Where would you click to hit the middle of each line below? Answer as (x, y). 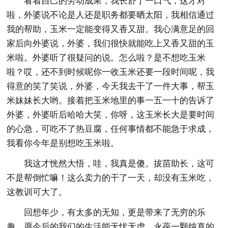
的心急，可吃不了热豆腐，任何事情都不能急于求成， (111, 129)
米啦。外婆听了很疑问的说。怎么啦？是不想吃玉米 (106, 58)
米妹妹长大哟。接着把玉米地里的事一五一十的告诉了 (111, 100)
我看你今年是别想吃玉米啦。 (63, 143)
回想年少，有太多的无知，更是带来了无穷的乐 (115, 212)
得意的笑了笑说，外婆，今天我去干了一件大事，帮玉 (111, 86)
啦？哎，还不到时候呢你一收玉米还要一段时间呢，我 (111, 72)
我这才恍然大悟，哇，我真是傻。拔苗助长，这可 (119, 163)
